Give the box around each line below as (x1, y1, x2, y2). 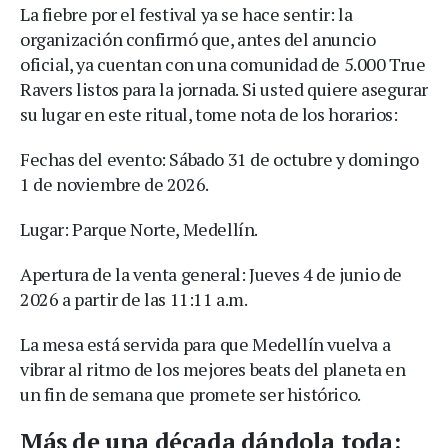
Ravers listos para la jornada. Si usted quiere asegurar (20, 77, 429, 101)
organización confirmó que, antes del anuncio (20, 27, 376, 51)
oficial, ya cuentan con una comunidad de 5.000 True (20, 52, 426, 76)
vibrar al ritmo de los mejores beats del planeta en (20, 357, 406, 381)
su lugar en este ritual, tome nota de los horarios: (20, 102, 398, 126)
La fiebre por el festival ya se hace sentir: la (20, 2, 353, 26)
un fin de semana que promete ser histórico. (20, 382, 361, 406)
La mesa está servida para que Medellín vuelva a (20, 332, 391, 356)
